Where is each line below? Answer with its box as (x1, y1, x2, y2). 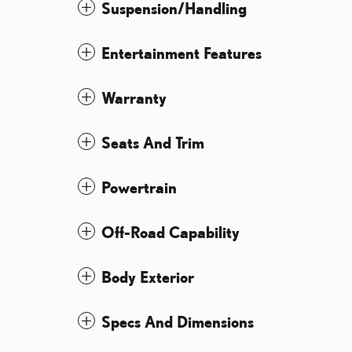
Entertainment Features (101, 43, 262, 62)
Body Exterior (101, 267, 194, 286)
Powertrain (101, 178, 177, 196)
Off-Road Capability (101, 222, 240, 241)
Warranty (101, 88, 167, 107)
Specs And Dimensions (101, 312, 254, 331)
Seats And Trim (101, 133, 204, 152)
